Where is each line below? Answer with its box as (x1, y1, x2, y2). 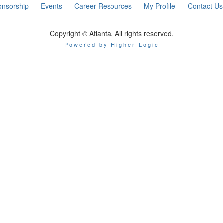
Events (41, 1, 63, 11)
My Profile (144, 1, 176, 11)
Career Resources (74, 1, 132, 11)
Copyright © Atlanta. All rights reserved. (49, 28, 174, 38)
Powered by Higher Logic (64, 40, 159, 48)
